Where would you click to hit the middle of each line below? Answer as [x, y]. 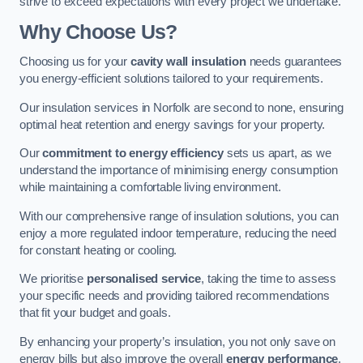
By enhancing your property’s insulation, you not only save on [178, 342]
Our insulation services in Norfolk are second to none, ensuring [181, 107]
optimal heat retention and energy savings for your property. [173, 124]
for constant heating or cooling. [98, 250]
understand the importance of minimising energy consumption [179, 171]
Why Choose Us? [98, 32]
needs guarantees [294, 62]
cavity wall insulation [188, 62]
